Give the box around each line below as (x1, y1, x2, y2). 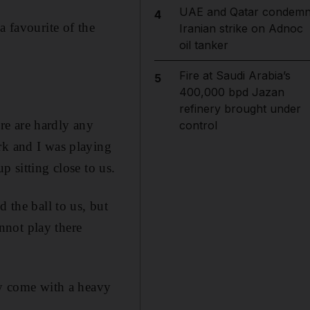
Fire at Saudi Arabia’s (179, 69, 291, 82)
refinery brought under (179, 102, 301, 116)
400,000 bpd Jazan (179, 85, 284, 99)
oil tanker (179, 38, 228, 52)
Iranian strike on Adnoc (179, 21, 303, 35)
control (179, 118, 217, 132)
